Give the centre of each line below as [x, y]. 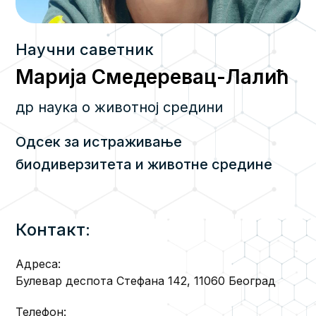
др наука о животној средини [120, 108]
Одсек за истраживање [99, 142]
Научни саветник [85, 50]
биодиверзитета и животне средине [144, 165]
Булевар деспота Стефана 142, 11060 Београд [146, 280]
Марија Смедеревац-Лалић [152, 77]
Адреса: [38, 263]
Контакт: [53, 229]
